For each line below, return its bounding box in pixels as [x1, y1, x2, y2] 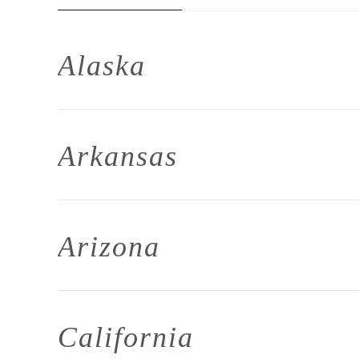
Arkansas [58, 140, 178, 172]
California [58, 321, 194, 353]
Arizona [58, 231, 160, 263]
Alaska [58, 50, 146, 82]
